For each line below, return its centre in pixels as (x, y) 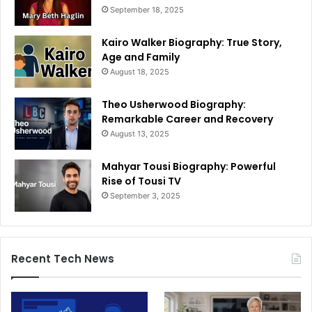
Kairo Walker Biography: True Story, (192, 42)
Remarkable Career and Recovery (187, 119)
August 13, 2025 (140, 133)
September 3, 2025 (145, 195)
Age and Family (141, 57)
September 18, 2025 (147, 9)
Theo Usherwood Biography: (174, 104)
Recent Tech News (63, 258)
